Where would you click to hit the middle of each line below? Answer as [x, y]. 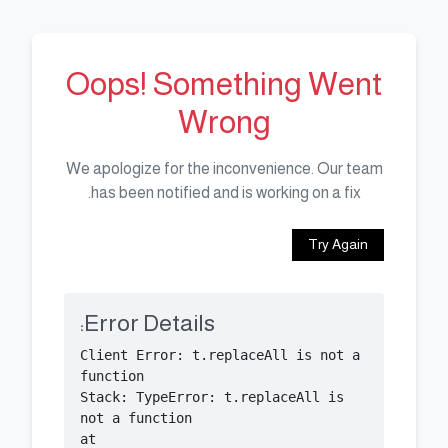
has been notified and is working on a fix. [225, 192]
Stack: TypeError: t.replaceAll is [212, 396]
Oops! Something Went [224, 83]
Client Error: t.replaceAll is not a [220, 354]
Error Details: [149, 322]
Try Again [338, 244]
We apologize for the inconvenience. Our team [224, 168]
